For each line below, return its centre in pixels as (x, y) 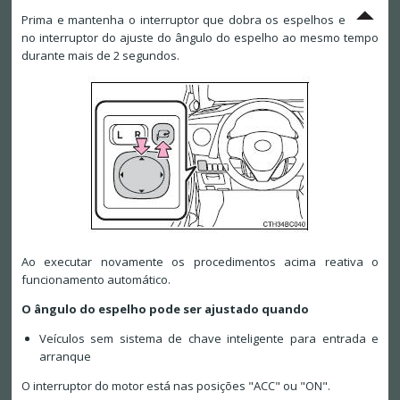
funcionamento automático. (96, 280)
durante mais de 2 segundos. (100, 56)
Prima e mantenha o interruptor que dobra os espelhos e (187, 20)
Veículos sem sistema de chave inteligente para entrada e (209, 339)
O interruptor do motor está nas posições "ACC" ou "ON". (175, 386)
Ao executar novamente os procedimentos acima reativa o (200, 262)
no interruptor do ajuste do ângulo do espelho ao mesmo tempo (200, 38)
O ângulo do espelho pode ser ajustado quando (165, 309)
